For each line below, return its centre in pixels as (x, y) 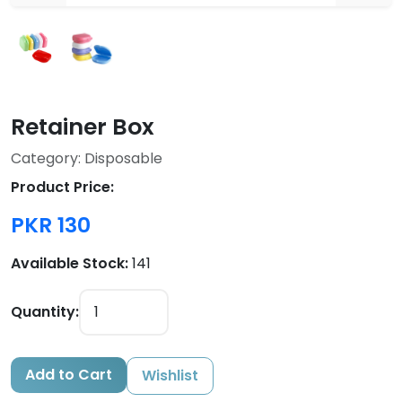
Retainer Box (83, 127)
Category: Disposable (87, 159)
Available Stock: (70, 264)
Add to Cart (69, 375)
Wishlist (170, 376)
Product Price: (62, 188)
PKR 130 (51, 225)
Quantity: (45, 312)
